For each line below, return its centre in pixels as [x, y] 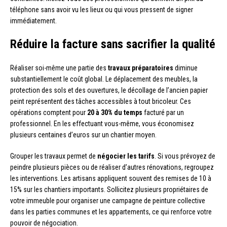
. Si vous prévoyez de [185, 156]
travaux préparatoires [141, 68]
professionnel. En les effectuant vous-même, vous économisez [102, 123]
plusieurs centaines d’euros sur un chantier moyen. [83, 135]
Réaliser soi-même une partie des [59, 68]
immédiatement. [33, 21]
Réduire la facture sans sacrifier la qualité [113, 44]
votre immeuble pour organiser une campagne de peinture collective [108, 200]
